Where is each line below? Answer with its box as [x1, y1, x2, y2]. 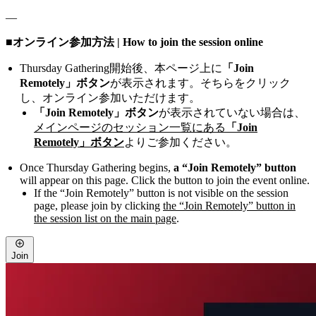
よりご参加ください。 [124, 136, 237, 149]
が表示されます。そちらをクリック [110, 77, 291, 90]
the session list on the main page [34, 212, 176, 225]
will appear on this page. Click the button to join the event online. [20, 174, 310, 187]
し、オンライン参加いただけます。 [20, 92, 200, 104]
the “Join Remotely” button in [163, 200, 296, 212]
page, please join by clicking [34, 200, 163, 212]
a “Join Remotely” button [174, 162, 296, 174]
